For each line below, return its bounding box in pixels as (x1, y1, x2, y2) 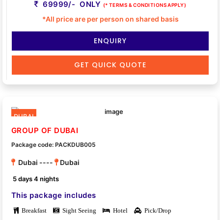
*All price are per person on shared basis (42, 14, 179, 23)
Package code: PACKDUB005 (11, 140, 96, 148)
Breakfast (19, 207, 47, 214)
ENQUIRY (94, 35, 127, 46)
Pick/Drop (141, 207, 171, 214)
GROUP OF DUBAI (11, 125, 79, 135)
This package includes (11, 191, 96, 200)
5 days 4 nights (13, 175, 59, 183)
